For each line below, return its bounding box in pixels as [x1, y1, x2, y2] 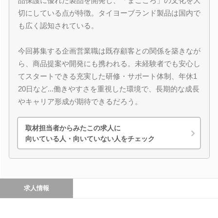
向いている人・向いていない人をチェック [25, 134, 155, 143]
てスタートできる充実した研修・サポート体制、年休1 [18, 72, 197, 80]
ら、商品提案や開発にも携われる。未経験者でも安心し [18, 59, 200, 68]
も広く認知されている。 [18, 21, 98, 30]
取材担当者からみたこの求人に [25, 124, 121, 132]
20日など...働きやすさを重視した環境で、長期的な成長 [18, 85, 200, 93]
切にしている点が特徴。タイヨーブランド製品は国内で [18, 9, 200, 17]
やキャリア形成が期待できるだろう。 [18, 97, 142, 106]
